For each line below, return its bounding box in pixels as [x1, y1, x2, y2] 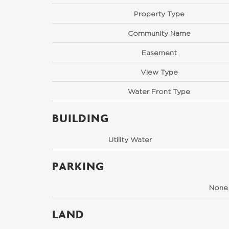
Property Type [133, 10, 185, 17]
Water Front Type [128, 87, 190, 95]
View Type [140, 68, 178, 76]
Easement [141, 49, 177, 56]
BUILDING [52, 111, 109, 125]
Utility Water [108, 135, 152, 143]
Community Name [127, 29, 191, 37]
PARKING [52, 159, 104, 173]
